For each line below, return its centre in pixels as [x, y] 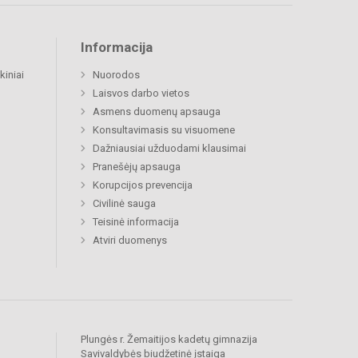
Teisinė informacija [136, 222]
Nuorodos [116, 75]
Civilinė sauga [124, 204]
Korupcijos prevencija [143, 185]
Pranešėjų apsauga [137, 167]
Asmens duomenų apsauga [157, 112]
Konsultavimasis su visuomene [164, 130]
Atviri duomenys [130, 241]
